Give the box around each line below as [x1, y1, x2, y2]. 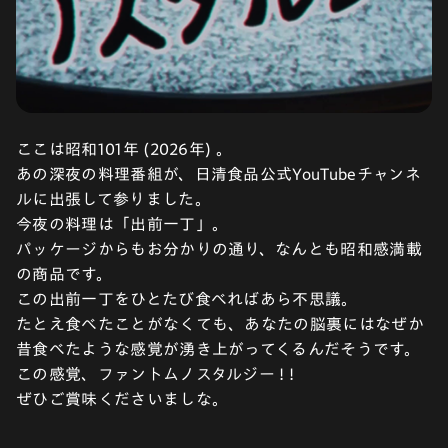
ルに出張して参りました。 [16, 191, 211, 207]
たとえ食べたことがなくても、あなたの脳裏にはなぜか [16, 316, 425, 332]
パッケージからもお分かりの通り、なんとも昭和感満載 [16, 241, 423, 257]
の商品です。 [16, 266, 112, 282]
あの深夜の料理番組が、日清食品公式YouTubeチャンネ [16, 166, 421, 182]
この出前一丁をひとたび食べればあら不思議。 [16, 291, 358, 307]
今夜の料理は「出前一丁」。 [16, 216, 229, 232]
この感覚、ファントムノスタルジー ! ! [16, 366, 295, 382]
